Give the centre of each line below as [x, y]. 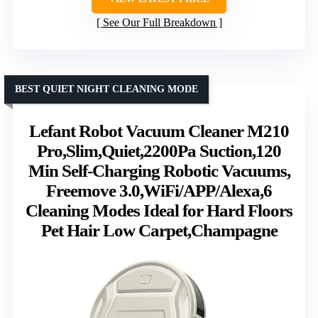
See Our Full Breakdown [159, 22]
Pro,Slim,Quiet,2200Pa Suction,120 [159, 150]
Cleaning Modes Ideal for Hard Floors [159, 210]
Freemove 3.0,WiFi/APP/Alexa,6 [159, 190]
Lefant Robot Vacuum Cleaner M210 [159, 131]
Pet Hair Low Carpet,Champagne [159, 230]
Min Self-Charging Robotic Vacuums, [159, 170]
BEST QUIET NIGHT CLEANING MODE [106, 89]
